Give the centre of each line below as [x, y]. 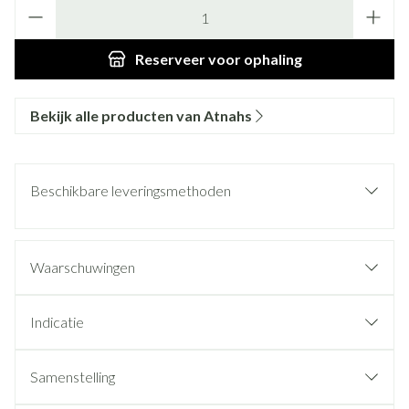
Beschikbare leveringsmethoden [131, 190]
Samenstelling [73, 377]
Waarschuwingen [83, 267]
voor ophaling [253, 59]
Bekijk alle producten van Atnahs [141, 115]
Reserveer [170, 59]
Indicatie [57, 322]
